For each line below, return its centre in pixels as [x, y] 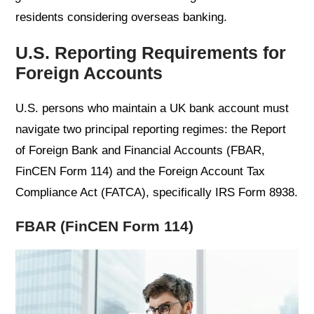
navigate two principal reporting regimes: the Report [151, 129]
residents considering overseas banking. [122, 17]
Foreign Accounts [89, 73]
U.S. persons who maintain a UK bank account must [152, 108]
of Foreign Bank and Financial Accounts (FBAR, [141, 150]
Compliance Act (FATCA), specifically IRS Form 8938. [157, 192]
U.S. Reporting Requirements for [151, 52]
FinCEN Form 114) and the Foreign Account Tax [141, 171]
